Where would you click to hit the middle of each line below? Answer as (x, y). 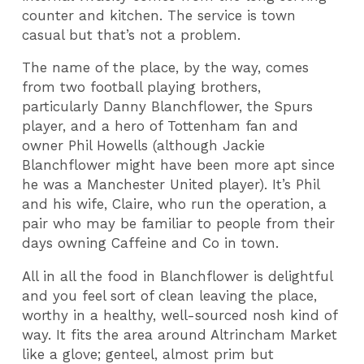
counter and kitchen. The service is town (159, 15)
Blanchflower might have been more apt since (179, 165)
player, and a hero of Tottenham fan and (160, 126)
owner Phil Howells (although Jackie (144, 146)
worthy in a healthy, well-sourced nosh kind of (180, 316)
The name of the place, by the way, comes (166, 68)
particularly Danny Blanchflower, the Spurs (168, 107)
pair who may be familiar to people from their (179, 224)
